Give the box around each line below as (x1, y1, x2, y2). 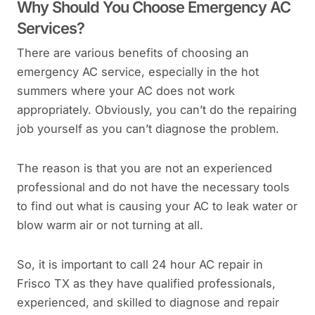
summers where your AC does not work (17, 84, 235, 98)
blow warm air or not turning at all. (17, 218, 203, 233)
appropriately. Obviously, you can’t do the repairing (17, 103, 297, 117)
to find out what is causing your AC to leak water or (17, 199, 297, 214)
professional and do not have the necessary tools (17, 180, 290, 195)
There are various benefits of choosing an (17, 46, 249, 60)
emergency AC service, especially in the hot (17, 65, 259, 79)
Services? (17, 19, 84, 38)
